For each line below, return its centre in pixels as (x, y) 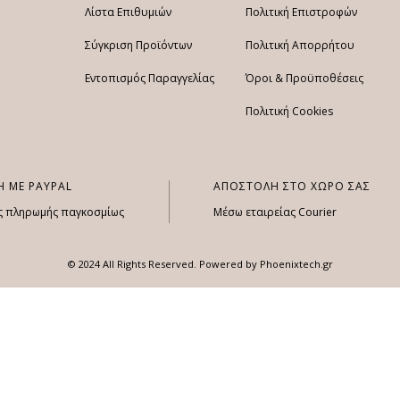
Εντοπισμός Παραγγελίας (150, 79)
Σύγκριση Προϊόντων (138, 46)
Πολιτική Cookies (289, 112)
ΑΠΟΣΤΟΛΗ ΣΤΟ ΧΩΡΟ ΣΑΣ (292, 186)
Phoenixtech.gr (296, 263)
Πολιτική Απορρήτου (300, 46)
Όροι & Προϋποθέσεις (304, 79)
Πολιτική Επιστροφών (301, 12)
